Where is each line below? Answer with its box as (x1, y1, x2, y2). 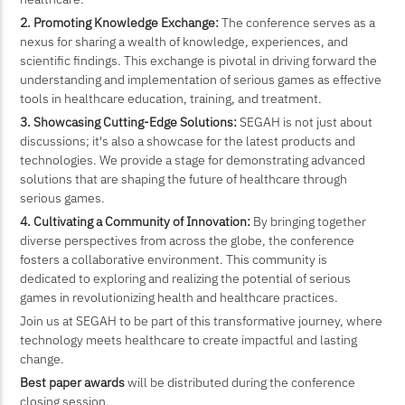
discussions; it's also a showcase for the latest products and (20, 131, 356, 149)
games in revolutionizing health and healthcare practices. (20, 287, 339, 306)
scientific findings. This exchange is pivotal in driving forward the (20, 51, 378, 69)
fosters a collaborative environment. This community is (20, 250, 328, 268)
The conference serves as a (219, 13, 376, 31)
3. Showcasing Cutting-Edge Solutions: (20, 112, 238, 130)
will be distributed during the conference (125, 372, 356, 391)
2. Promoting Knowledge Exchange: (20, 13, 220, 31)
